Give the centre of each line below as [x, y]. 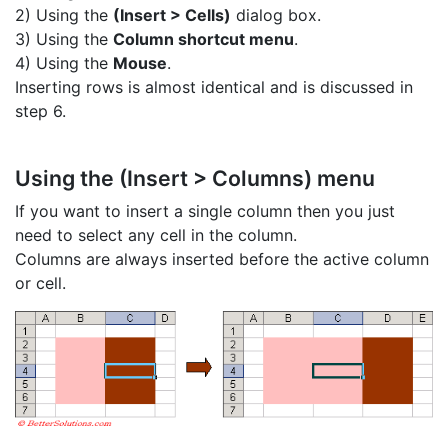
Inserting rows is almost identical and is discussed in [214, 87]
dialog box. [276, 15]
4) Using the [64, 63]
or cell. [40, 282]
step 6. [40, 111]
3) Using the [64, 39]
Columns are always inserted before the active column [222, 258]
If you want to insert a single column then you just [205, 210]
